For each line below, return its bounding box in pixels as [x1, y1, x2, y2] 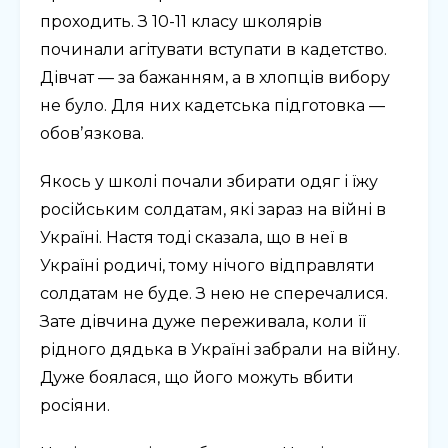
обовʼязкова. [40, 124, 144, 144]
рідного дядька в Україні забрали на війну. [40, 340, 400, 360]
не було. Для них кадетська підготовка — [40, 96, 385, 116]
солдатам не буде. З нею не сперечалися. [40, 284, 388, 304]
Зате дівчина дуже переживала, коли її [40, 312, 366, 332]
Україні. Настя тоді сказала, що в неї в [40, 228, 348, 248]
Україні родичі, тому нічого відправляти [40, 256, 375, 276]
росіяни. [40, 396, 110, 416]
